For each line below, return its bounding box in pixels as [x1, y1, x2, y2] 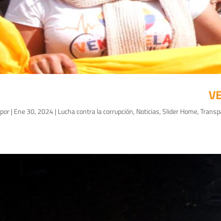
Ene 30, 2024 [14, 106, 53, 117]
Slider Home [162, 106, 197, 117]
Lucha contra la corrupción [58, 106, 133, 117]
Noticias [136, 106, 159, 117]
